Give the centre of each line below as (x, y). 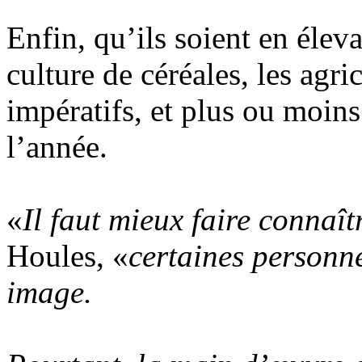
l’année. (57, 147)
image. (49, 292)
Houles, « (67, 256)
